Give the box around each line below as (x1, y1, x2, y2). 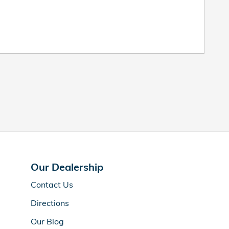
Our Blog (31, 216, 64, 226)
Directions (31, 198, 69, 208)
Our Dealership (31, 161, 103, 173)
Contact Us (31, 179, 73, 190)
